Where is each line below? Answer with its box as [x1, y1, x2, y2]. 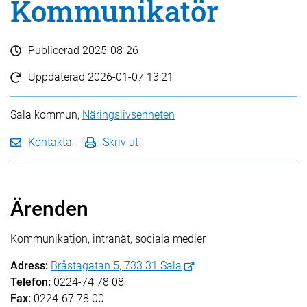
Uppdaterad [28, 71, 88, 84]
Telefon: [10, 275, 51, 288]
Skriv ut [103, 136, 138, 149]
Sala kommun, [10, 108, 82, 121]
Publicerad [28, 44, 82, 57]
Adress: [10, 259, 48, 272]
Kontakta [28, 136, 72, 149]
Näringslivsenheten [82, 108, 175, 121]
